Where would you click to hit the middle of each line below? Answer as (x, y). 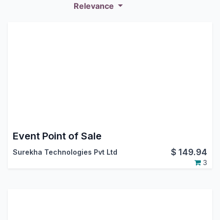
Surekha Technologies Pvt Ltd (65, 152)
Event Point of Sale (57, 136)
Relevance (95, 6)
